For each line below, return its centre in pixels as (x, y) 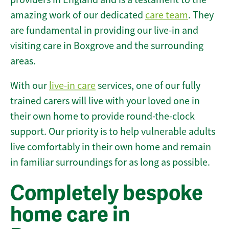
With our (30, 86)
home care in (70, 215)
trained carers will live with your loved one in (105, 101)
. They (201, 15)
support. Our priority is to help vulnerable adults (113, 132)
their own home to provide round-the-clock (102, 117)
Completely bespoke (107, 193)
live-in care (72, 86)
